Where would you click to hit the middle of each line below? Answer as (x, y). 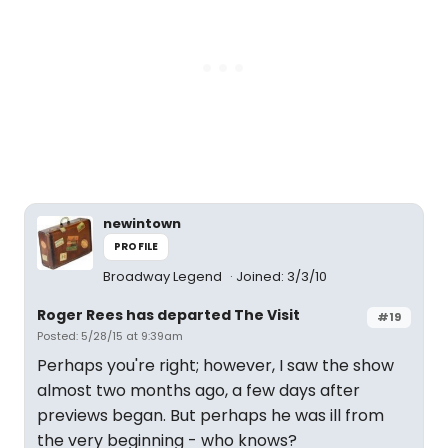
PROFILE (136, 246)
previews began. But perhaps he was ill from (210, 415)
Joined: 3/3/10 (281, 276)
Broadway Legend (164, 276)
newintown (142, 223)
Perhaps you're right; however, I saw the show (215, 365)
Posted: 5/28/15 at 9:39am (110, 336)
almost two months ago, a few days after (198, 390)
